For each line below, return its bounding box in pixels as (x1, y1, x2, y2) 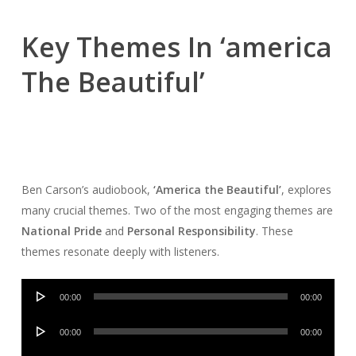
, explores (281, 181, 331, 197)
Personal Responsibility (126, 222, 256, 238)
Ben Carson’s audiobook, (21, 181, 153, 197)
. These (255, 222, 293, 238)
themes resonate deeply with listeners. (21, 243, 219, 259)
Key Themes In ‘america (21, 28, 332, 65)
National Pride (21, 222, 102, 238)
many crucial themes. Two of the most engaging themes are (21, 202, 333, 218)
